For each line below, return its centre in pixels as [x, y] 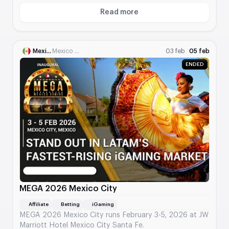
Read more [119, 12]
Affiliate [39, 205]
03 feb [175, 51]
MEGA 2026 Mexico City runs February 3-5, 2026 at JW [114, 215]
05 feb [199, 51]
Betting [70, 205]
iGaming [103, 205]
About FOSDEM [145, 17]
